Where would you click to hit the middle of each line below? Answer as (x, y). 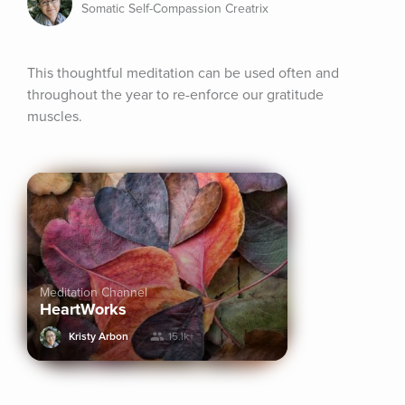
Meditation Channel (94, 292)
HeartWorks (83, 309)
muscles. (55, 117)
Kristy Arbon (99, 337)
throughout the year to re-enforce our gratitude (175, 95)
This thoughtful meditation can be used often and (183, 73)
